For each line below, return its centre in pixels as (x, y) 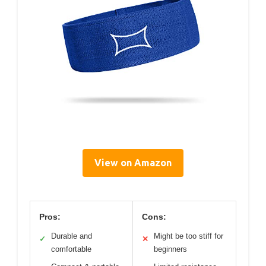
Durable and (72, 236)
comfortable (71, 249)
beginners (170, 249)
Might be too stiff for (189, 236)
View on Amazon (133, 162)
